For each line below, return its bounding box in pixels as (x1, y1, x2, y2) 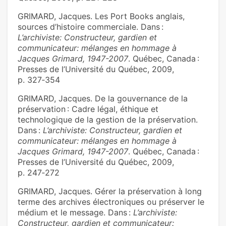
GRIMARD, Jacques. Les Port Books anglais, (18, 11, 185, 22)
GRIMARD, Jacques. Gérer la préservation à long (18, 186, 202, 197)
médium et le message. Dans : (18, 207, 133, 218)
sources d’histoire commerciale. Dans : (18, 22, 163, 32)
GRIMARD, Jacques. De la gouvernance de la (18, 93, 188, 104)
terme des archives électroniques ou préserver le (18, 197, 204, 207)
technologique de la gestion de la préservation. (18, 115, 198, 125)
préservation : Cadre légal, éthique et (18, 104, 158, 115)
